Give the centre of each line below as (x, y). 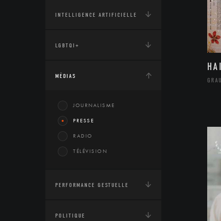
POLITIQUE (70, 216)
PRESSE (83, 120)
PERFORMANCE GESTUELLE (92, 185)
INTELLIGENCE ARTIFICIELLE (96, 15)
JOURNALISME (94, 105)
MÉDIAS (66, 76)
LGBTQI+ (67, 45)
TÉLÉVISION (90, 151)
